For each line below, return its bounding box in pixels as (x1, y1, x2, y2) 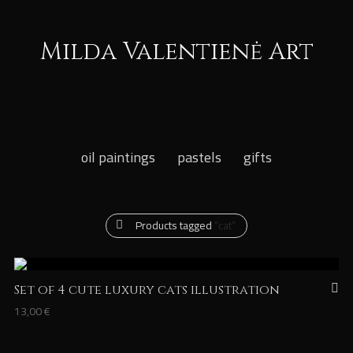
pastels (177, 144, 221, 170)
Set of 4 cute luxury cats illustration (13, 281, 280, 299)
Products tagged (136, 215, 214, 236)
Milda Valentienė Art (39, 35, 314, 68)
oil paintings (81, 144, 155, 170)
